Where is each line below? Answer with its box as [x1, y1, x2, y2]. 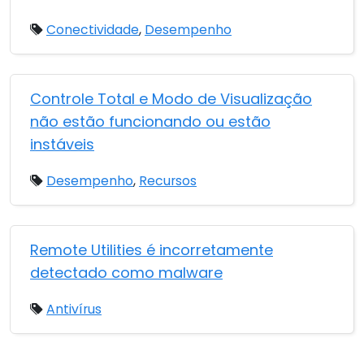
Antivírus [46, 300, 102, 318]
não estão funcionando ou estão [30, 111, 271, 132]
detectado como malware [30, 262, 223, 283]
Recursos [139, 171, 197, 190]
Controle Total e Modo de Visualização [30, 89, 312, 109]
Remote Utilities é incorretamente [30, 240, 273, 260]
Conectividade [46, 20, 139, 39]
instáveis [30, 134, 94, 154]
